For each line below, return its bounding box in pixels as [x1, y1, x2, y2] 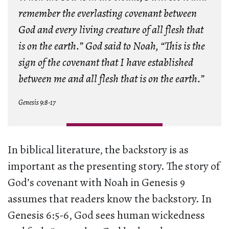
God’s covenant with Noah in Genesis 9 [8, 175, 185, 191]
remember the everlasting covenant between [18, 6, 197, 21]
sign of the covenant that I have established [18, 55, 193, 71]
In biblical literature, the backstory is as [8, 142, 189, 158]
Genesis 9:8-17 [18, 98, 56, 108]
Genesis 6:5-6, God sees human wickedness [8, 208, 205, 223]
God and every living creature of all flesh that [18, 22, 203, 38]
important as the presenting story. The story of [8, 158, 220, 174]
